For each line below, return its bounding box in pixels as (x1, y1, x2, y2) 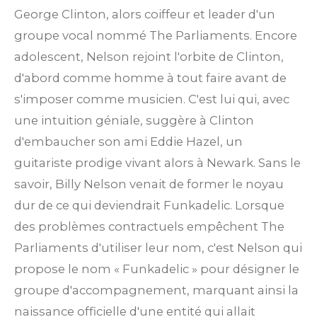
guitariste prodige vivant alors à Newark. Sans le (14, 156, 301, 171)
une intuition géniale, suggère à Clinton (14, 113, 254, 128)
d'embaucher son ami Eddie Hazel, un (14, 134, 243, 149)
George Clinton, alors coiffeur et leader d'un (14, 7, 275, 22)
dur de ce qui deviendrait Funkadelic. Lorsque (14, 198, 284, 213)
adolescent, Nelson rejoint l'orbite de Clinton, (14, 50, 284, 64)
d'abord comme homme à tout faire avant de (14, 71, 287, 86)
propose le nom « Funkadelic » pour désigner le (14, 262, 299, 277)
